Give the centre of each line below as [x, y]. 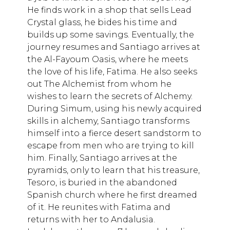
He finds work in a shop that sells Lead [109, 10]
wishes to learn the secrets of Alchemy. [110, 97]
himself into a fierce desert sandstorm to [114, 133]
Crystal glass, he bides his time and [102, 23]
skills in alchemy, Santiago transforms [108, 121]
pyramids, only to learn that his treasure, [113, 170]
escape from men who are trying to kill [111, 146]
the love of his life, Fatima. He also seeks [112, 72]
